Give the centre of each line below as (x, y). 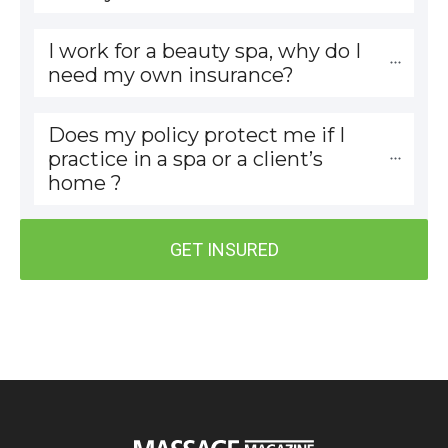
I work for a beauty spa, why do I (204, 50)
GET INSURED (224, 249)
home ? (85, 182)
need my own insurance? (171, 74)
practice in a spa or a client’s (185, 158)
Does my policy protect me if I (196, 134)
